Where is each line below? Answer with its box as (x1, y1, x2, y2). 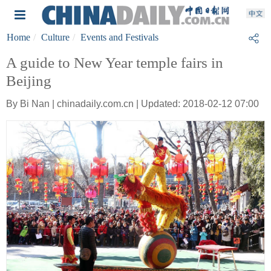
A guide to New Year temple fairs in (6, 54, 223, 71)
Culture (41, 32, 70, 42)
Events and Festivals (80, 32, 158, 42)
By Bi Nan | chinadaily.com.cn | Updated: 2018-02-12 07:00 (6, 99, 259, 109)
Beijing (6, 73, 51, 89)
